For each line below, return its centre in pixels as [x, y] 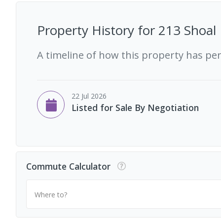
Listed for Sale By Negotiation [135, 107]
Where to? [51, 194]
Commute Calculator [68, 166]
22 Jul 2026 [89, 96]
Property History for [98, 30]
